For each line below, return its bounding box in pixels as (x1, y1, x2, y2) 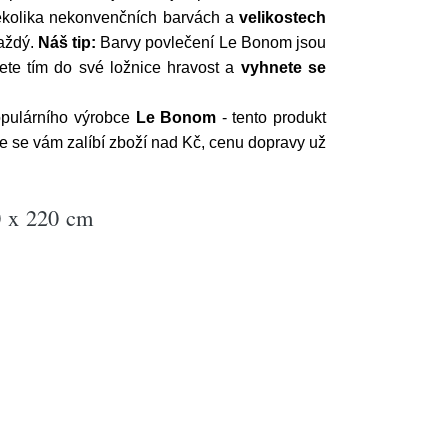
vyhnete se (240, 59, 327, 76)
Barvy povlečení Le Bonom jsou (96, 34, 327, 51)
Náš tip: (37, 34, 97, 51)
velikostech (239, 9, 326, 26)
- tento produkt (216, 109, 327, 126)
